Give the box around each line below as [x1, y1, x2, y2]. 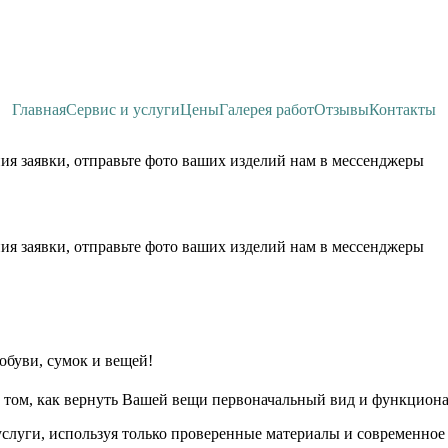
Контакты [369, 100, 436, 118]
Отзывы [314, 100, 369, 118]
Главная [12, 100, 66, 118]
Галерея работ [219, 100, 314, 118]
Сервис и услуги [66, 100, 180, 118]
